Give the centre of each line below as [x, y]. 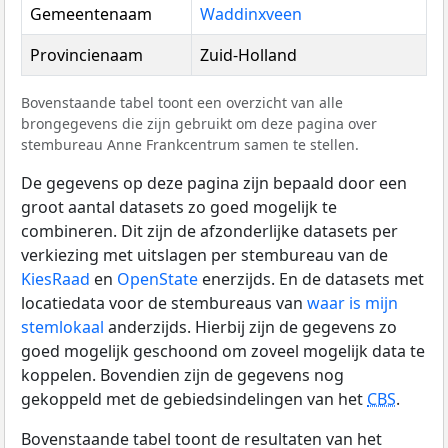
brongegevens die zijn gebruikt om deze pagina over [199, 123]
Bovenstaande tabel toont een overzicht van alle [182, 102]
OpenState [157, 278]
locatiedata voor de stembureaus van [164, 302]
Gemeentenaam [91, 13]
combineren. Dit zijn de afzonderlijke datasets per [209, 230]
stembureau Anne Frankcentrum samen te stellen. [190, 144]
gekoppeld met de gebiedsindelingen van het [194, 398]
